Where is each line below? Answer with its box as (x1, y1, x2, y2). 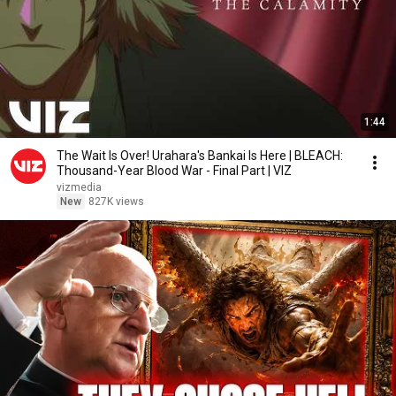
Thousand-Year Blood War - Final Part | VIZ (57, 164, 292, 178)
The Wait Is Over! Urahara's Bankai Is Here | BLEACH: (57, 148, 343, 163)
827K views (88, 195, 144, 208)
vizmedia (57, 181, 102, 194)
